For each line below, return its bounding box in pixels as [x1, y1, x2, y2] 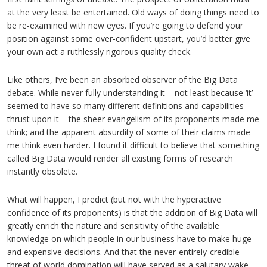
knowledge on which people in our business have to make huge [7, 233, 252, 244]
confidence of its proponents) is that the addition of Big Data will [7, 207, 257, 218]
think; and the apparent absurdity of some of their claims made [7, 126, 250, 138]
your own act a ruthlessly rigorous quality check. [7, 46, 192, 57]
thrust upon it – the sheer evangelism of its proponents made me [7, 113, 259, 125]
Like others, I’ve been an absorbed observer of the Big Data [7, 74, 238, 85]
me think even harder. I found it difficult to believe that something [7, 139, 259, 151]
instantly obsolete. [7, 166, 77, 177]
